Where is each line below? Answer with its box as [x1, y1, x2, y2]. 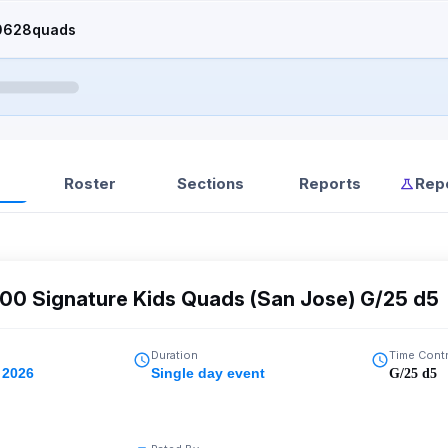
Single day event [151, 365, 265, 381]
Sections [176, 174, 244, 193]
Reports [299, 174, 361, 193]
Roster [64, 174, 116, 193]
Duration [151, 348, 198, 362]
